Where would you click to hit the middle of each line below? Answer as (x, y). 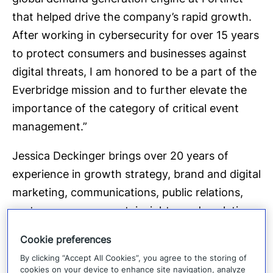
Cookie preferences (66, 239)
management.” (50, 126)
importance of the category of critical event (126, 108)
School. (31, 265)
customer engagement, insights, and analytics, (133, 210)
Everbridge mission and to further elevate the (129, 90)
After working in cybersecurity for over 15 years (136, 35)
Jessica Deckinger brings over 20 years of (120, 155)
